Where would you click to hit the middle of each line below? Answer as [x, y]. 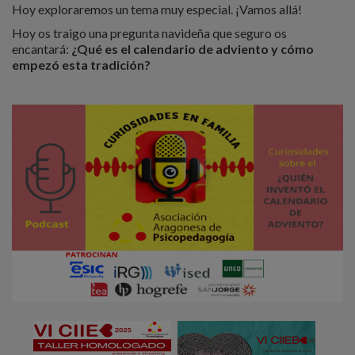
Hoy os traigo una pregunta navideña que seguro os [149, 33]
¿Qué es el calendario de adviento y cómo [193, 49]
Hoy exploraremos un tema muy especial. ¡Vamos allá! [157, 9]
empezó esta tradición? [81, 65]
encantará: [42, 49]
